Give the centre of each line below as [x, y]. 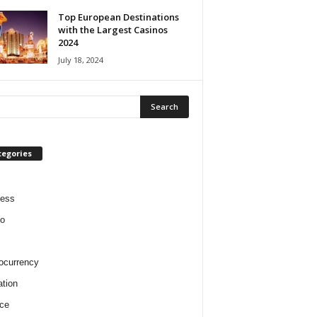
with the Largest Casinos [113, 30]
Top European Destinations [118, 17]
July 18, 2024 [80, 60]
